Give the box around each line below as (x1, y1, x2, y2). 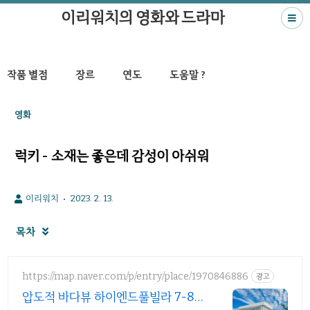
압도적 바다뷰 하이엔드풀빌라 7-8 (22, 289, 194, 304)
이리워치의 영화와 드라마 (61, 8, 225, 27)
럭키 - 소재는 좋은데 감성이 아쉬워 (15, 147, 209, 164)
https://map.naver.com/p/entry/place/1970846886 (22, 270, 248, 282)
